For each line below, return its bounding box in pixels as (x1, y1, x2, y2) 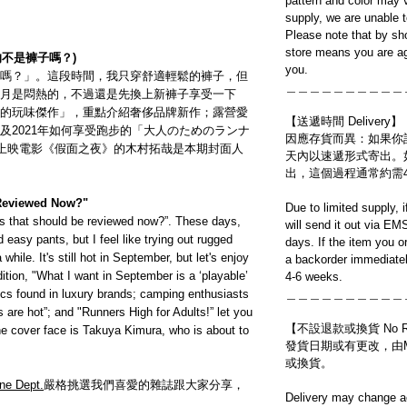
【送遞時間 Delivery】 (285, 114, 402, 129)
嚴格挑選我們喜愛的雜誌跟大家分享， (44, 378, 244, 392)
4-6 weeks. (285, 270, 342, 284)
